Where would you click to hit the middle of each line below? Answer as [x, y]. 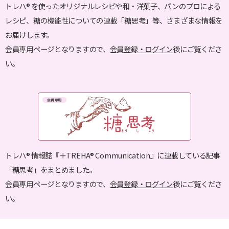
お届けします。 [29, 34]
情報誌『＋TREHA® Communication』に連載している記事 [125, 155]
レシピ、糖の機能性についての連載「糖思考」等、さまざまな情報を [114, 20]
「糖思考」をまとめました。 [51, 169]
